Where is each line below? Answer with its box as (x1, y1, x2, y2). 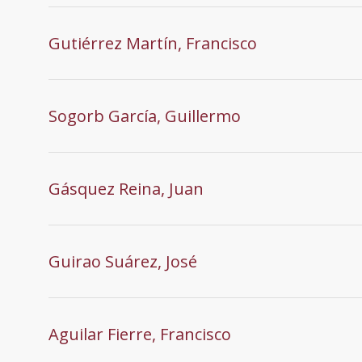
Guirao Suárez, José (48, 250, 197, 272)
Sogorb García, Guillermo (48, 104, 241, 127)
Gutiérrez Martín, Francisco (48, 32, 257, 54)
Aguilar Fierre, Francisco (48, 322, 231, 345)
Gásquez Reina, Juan (48, 177, 204, 200)
